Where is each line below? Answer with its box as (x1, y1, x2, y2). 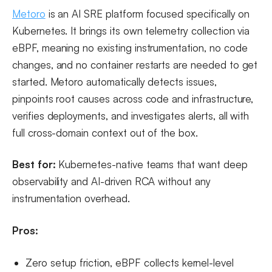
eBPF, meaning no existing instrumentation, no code (12, 41, 248, 54)
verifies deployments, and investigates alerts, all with (12, 109, 250, 122)
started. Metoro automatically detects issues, (12, 75, 217, 88)
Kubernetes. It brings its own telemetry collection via (12, 24, 250, 37)
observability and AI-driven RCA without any (12, 175, 211, 188)
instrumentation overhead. (12, 192, 130, 205)
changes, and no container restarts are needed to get (12, 58, 258, 71)
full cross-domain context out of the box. (12, 126, 198, 139)
